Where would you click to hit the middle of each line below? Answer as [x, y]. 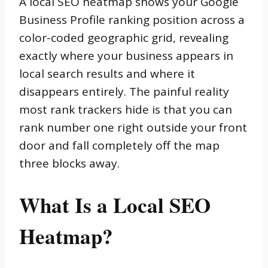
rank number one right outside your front [133, 128]
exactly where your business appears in [126, 56]
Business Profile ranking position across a [132, 20]
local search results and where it [107, 74]
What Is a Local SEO [115, 205]
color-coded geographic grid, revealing [124, 38]
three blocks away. [69, 164]
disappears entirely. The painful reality [124, 92]
